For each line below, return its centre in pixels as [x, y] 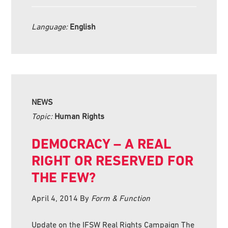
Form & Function [121, 198]
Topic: [43, 116]
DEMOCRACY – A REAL [102, 144]
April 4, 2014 [55, 198]
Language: [51, 26]
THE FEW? [64, 177]
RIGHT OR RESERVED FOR [113, 160]
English [83, 26]
